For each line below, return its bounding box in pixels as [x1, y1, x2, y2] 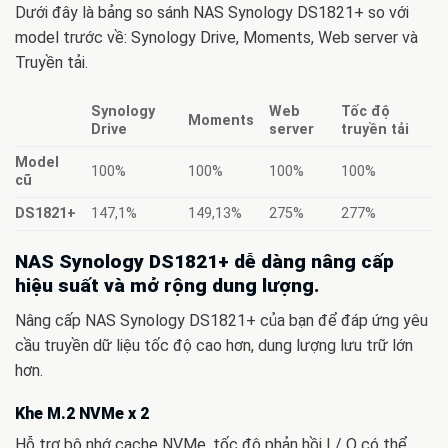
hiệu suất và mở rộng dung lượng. [15, 274, 319, 298]
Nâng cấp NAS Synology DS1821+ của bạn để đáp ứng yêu [15, 310, 428, 330]
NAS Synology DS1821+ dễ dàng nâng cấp [15, 250, 394, 274]
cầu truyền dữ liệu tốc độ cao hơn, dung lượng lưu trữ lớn [15, 335, 413, 355]
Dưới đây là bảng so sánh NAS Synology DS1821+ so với [15, 3, 409, 23]
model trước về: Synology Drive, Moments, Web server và [15, 28, 418, 48]
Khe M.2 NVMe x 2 [15, 403, 149, 423]
